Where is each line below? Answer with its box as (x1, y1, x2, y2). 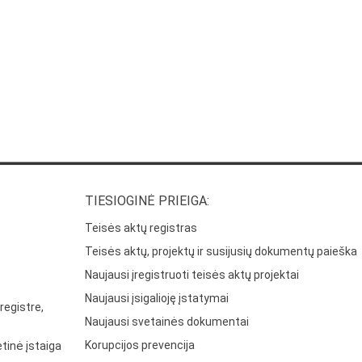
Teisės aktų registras (85, 221, 198, 234)
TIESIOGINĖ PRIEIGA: (85, 193, 210, 209)
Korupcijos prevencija (85, 338, 196, 351)
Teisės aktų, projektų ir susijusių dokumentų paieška (85, 244, 358, 258)
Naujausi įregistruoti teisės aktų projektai (85, 267, 300, 281)
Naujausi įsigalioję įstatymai (85, 291, 229, 305)
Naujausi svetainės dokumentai (85, 314, 250, 328)
